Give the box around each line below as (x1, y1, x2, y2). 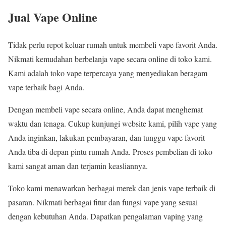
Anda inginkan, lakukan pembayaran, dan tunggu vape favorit (8, 132, 205, 143)
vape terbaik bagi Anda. (8, 81, 84, 92)
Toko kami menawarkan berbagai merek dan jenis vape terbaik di (8, 182, 215, 193)
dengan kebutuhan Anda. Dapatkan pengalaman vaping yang (8, 210, 203, 221)
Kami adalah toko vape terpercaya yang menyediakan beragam (8, 67, 207, 78)
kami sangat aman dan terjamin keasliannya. (8, 160, 148, 171)
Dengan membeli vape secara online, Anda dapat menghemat (8, 103, 203, 115)
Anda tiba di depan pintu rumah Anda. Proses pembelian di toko (8, 146, 212, 157)
